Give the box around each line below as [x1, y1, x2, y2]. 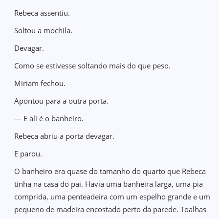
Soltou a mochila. [14, 25, 73, 35]
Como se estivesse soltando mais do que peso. [14, 61, 171, 70]
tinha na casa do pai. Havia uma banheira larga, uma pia [14, 179, 203, 189]
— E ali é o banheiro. [14, 113, 84, 123]
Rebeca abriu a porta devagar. [14, 131, 115, 141]
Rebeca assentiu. [14, 8, 70, 18]
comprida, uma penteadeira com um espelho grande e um [14, 192, 211, 201]
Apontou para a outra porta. [14, 96, 109, 106]
